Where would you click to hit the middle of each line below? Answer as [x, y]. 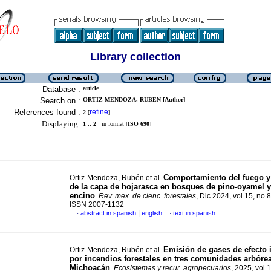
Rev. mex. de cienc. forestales [147, 196]
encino [82, 196]
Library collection [135, 57]
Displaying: [61, 124]
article [91, 88]
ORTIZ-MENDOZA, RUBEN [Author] [134, 100]
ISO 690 [139, 124]
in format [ [112, 124]
